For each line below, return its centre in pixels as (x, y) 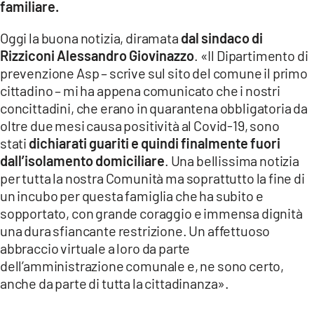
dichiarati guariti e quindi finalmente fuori (154, 143)
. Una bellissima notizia (232, 160)
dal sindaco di (221, 37)
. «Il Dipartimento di (251, 55)
